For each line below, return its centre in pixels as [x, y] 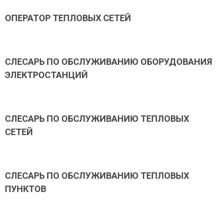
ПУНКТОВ [26, 189]
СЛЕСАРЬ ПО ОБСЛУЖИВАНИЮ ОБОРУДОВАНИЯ [109, 62]
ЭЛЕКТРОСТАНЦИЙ [46, 75]
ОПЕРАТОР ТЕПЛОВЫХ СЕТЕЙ [68, 18]
